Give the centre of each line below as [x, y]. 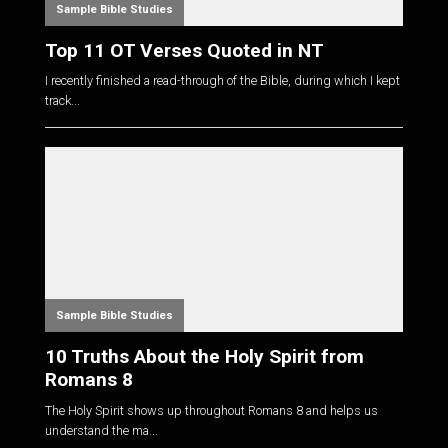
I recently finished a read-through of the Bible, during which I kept [222, 81]
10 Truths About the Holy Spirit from [204, 356]
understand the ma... [101, 430]
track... [62, 101]
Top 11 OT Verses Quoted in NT [184, 50]
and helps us [340, 410]
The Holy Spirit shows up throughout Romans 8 [173, 410]
